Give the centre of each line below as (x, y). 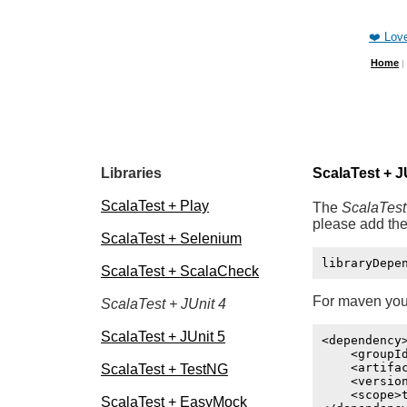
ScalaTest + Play (155, 206)
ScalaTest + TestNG (164, 370)
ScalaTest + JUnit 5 (163, 337)
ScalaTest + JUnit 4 (164, 304)
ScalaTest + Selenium (171, 239)
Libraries (131, 174)
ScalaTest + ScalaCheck (180, 272)
